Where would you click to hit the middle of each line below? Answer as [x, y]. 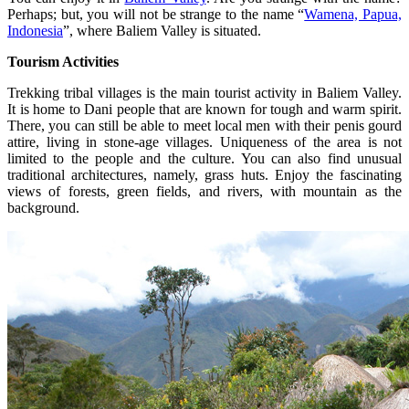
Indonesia [35, 30]
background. [43, 207]
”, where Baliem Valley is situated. [162, 30]
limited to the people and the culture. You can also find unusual [204, 158]
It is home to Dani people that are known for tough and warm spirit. [204, 109]
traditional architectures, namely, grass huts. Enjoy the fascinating [204, 174]
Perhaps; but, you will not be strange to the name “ [156, 14]
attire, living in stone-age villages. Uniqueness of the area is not [204, 142]
